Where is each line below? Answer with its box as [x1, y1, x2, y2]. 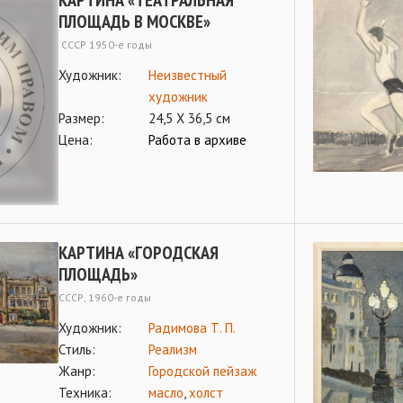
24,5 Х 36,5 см [148, 110, 230, 127]
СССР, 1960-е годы [58, 291, 151, 304]
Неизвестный [148, 67, 227, 84]
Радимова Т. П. [148, 319, 236, 336]
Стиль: [58, 341, 95, 358]
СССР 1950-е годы [58, 38, 152, 51]
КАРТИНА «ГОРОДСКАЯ [58, 241, 219, 264]
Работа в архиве [148, 131, 246, 148]
